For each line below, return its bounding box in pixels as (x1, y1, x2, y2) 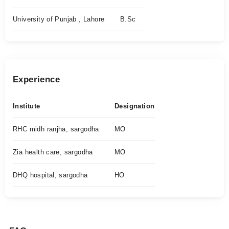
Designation (114, 102, 155, 110)
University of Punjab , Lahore (13, 15, 105, 23)
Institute (13, 102, 40, 110)
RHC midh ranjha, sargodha (13, 125, 99, 133)
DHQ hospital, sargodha (13, 171, 88, 179)
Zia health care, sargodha (13, 148, 93, 156)
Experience (13, 75, 60, 84)
